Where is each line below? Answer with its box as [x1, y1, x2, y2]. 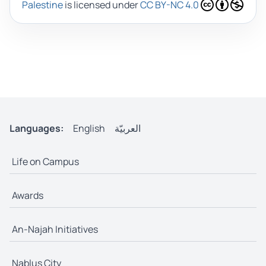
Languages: [9, 122, 64, 135]
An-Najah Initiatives [12, 223, 98, 236]
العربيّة [115, 122, 141, 135]
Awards [12, 189, 43, 202]
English [73, 122, 105, 135]
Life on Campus [12, 155, 79, 169]
